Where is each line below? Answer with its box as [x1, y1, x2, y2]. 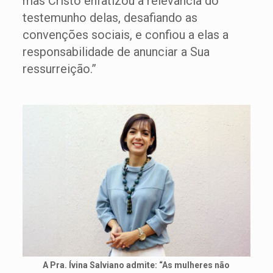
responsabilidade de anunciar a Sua [22, 44, 210, 59]
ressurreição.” [22, 62, 96, 76]
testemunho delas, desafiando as [22, 10, 197, 25]
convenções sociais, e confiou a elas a [22, 27, 229, 42]
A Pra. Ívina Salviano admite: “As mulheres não [43, 260, 230, 270]
